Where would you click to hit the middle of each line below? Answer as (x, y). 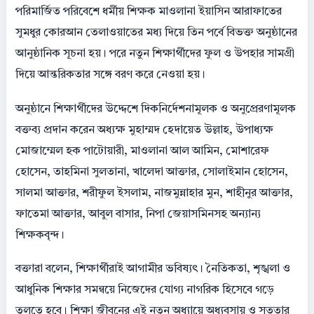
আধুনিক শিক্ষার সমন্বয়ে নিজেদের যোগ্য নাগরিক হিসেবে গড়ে (145, 290)
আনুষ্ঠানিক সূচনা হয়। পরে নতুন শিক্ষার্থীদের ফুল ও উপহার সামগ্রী (155, 54)
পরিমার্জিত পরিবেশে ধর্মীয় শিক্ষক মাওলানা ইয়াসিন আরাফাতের (149, 12)
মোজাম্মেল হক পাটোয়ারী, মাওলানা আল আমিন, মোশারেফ (142, 151)
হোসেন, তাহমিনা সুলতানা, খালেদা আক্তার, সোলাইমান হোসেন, (152, 172)
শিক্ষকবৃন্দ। (40, 235)
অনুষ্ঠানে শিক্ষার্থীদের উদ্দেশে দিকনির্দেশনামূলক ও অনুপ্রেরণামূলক (156, 109)
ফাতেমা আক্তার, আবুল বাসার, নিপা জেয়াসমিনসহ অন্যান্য (138, 214)
